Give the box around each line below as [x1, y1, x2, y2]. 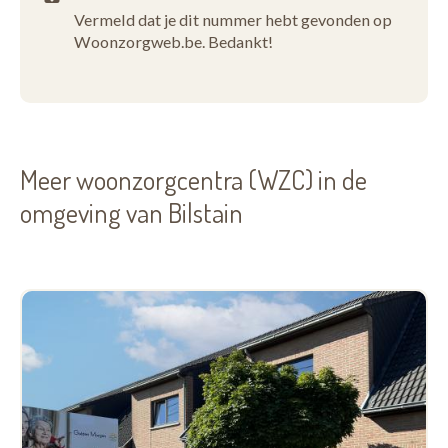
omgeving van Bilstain [20, 195, 243, 229]
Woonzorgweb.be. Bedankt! [74, 32, 273, 51]
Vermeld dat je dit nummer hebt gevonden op [74, 10, 392, 29]
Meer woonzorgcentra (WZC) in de [20, 162, 367, 196]
